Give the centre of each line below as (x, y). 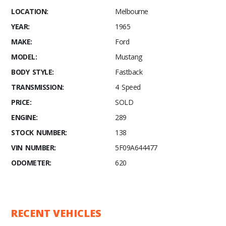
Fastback (129, 72)
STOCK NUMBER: (39, 133)
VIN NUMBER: (34, 148)
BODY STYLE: (33, 72)
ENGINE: (24, 118)
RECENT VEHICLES (56, 213)
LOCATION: (30, 12)
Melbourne (132, 12)
